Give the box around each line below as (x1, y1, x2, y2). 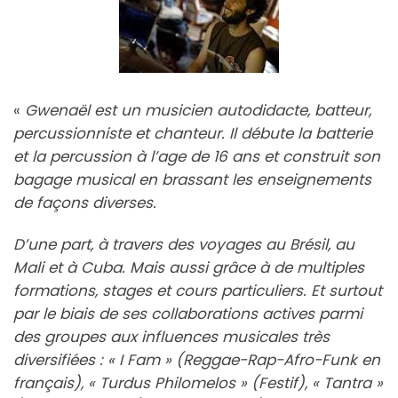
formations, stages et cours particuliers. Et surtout (13, 280, 382, 302)
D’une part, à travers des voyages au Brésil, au (13, 234, 354, 256)
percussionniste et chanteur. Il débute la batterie (13, 123, 372, 145)
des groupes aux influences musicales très (13, 326, 330, 348)
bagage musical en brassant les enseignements (13, 169, 371, 191)
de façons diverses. (13, 192, 161, 214)
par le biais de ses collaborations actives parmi (13, 303, 362, 325)
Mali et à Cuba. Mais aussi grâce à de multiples (13, 257, 364, 279)
